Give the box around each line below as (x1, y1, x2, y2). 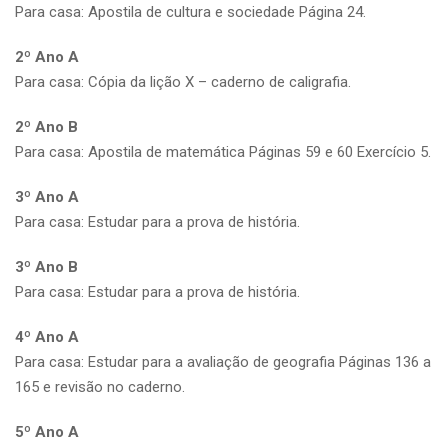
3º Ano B (15, 257, 78, 276)
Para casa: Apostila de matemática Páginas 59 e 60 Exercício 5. (15, 142, 431, 161)
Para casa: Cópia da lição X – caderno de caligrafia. (15, 72, 351, 91)
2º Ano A (15, 47, 79, 66)
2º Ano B (15, 117, 78, 136)
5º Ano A (15, 422, 79, 441)
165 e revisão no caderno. (15, 377, 185, 396)
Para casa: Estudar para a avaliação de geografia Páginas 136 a (15, 352, 431, 371)
